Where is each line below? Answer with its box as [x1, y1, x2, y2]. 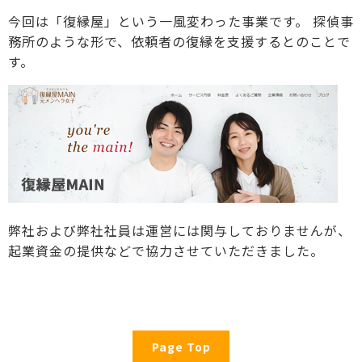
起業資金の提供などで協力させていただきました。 [8, 241, 324, 260]
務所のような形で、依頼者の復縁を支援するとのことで [8, 32, 351, 51]
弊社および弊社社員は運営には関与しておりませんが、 [8, 221, 351, 240]
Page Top [151, 339, 211, 355]
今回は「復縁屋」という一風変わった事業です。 [8, 11, 309, 31]
